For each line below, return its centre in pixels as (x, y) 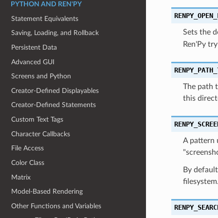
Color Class (28, 163)
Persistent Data (34, 47)
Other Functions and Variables (56, 206)
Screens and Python (41, 76)
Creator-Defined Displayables (55, 91)
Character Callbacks (41, 134)
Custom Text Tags (37, 119)
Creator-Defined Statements (54, 105)
